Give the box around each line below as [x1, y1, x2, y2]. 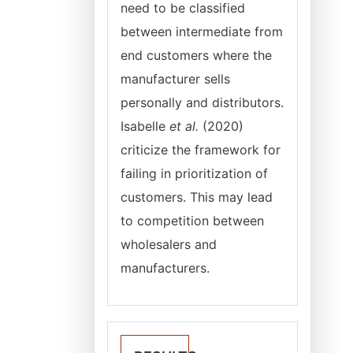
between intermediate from [121, 24, 283, 39]
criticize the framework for [121, 142, 281, 158]
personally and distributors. [121, 95, 284, 110]
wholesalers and [121, 236, 217, 252]
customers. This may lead [121, 189, 273, 205]
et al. [169, 118, 199, 134]
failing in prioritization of [121, 165, 268, 181]
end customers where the [121, 47, 272, 63]
